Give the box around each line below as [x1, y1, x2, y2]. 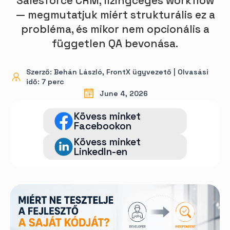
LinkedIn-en [74, 145, 127, 158]
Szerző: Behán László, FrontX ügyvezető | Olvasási [26, 67, 208, 76]
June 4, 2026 [100, 88, 148, 98]
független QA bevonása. [52, 37, 178, 50]
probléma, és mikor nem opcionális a [21, 23, 209, 36]
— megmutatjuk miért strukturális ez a [15, 8, 215, 22]
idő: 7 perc [26, 77, 64, 86]
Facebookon [74, 120, 131, 132]
